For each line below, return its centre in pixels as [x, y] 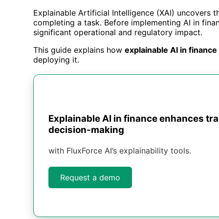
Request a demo [90, 177]
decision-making [86, 130]
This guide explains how [79, 50]
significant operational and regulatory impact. [118, 33]
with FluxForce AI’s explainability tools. [120, 150]
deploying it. [56, 60]
